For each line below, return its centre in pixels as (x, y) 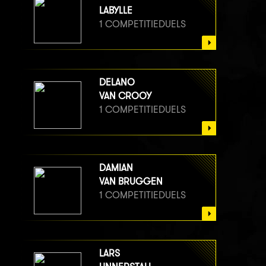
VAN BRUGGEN (131, 181)
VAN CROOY (125, 96)
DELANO (117, 82)
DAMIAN (116, 167)
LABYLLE (116, 10)
